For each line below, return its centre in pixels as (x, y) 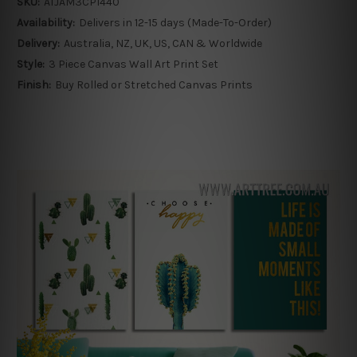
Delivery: (38, 44)
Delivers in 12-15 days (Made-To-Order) (175, 23)
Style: (31, 65)
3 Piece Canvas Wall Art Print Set (133, 65)
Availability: (46, 23)
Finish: (34, 85)
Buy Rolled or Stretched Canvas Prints (153, 85)
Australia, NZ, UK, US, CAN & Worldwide (163, 44)
